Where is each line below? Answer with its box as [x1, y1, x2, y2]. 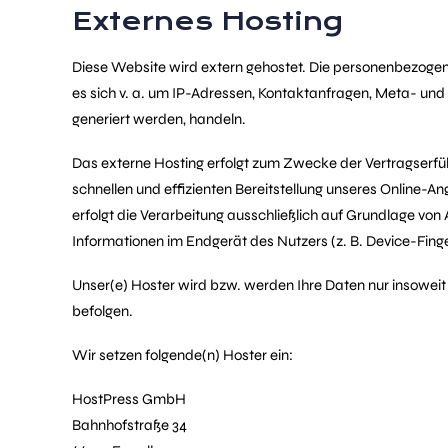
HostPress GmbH [72, 390, 186, 408]
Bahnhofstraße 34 [72, 416, 187, 434]
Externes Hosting [72, 6, 343, 37]
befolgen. [72, 302, 133, 320]
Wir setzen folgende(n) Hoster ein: [72, 346, 293, 364]
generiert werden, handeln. [72, 110, 246, 128]
